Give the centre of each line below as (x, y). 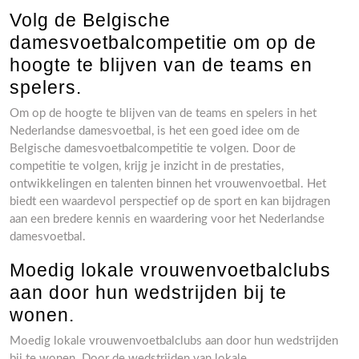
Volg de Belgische (90, 20)
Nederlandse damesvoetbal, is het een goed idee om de (155, 131)
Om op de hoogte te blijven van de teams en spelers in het (163, 113)
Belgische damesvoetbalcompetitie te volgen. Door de (153, 149)
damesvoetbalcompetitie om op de (163, 42)
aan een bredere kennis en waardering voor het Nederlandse (167, 219)
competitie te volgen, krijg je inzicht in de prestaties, (147, 166)
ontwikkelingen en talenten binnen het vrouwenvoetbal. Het (168, 184)
